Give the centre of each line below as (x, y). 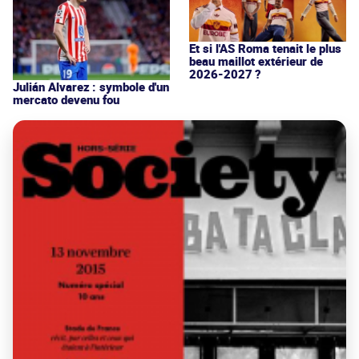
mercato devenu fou (66, 100)
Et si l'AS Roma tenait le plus (265, 48)
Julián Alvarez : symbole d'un (91, 87)
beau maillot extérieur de (256, 61)
